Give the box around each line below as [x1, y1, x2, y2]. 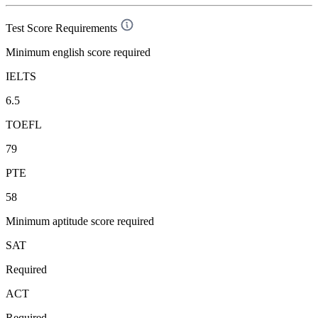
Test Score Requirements [6, 21, 117, 34]
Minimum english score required [6, 45, 150, 58]
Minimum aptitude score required [6, 214, 154, 227]
